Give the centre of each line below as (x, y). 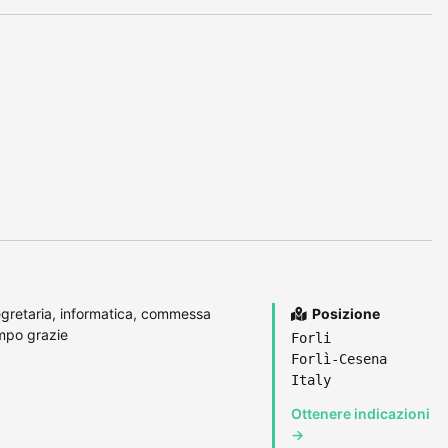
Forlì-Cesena (339, 358)
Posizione (344, 313)
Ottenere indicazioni (360, 413)
